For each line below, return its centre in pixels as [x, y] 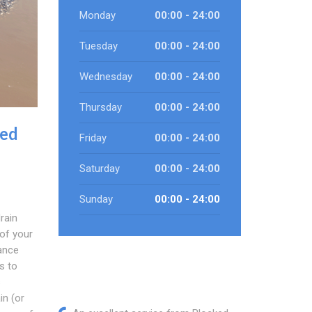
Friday [93, 138]
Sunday [96, 199]
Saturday [99, 169]
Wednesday [106, 77]
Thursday [100, 107]
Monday [97, 15]
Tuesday [98, 46]
